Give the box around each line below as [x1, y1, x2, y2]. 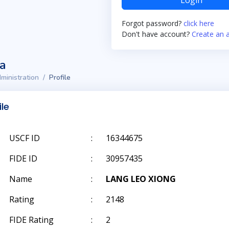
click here [184, 18, 214, 28]
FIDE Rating [9, 214, 54, 225]
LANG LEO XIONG [106, 173, 176, 185]
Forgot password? [122, 18, 184, 28]
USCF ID [9, 132, 40, 144]
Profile [49, 73, 71, 82]
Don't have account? [122, 29, 192, 39]
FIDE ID [9, 153, 37, 164]
